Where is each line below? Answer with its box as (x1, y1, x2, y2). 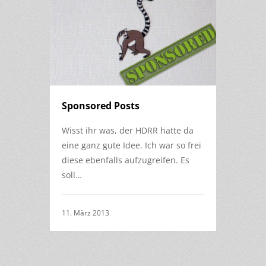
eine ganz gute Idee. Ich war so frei (62, 139, 201, 151)
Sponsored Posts (62, 99, 140, 112)
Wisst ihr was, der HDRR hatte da (62, 124, 194, 136)
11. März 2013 (62, 207, 109, 218)
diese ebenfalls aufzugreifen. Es (62, 154, 189, 166)
